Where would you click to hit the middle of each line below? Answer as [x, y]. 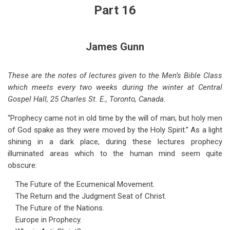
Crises [28, 60]
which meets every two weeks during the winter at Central [115, 87]
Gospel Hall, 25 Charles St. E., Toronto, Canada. [87, 99]
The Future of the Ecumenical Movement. [85, 184]
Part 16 [115, 10]
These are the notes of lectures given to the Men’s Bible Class [115, 75]
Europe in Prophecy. [49, 220]
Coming [33, 26]
